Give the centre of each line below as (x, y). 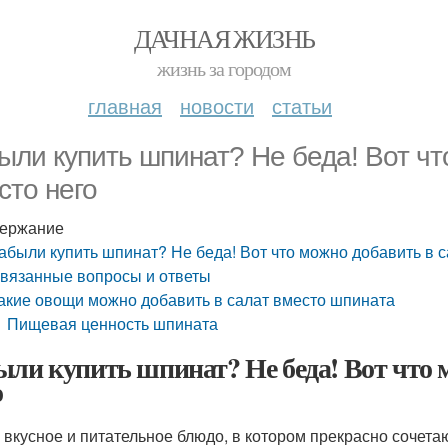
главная (125, 105)
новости (217, 105)
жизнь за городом (224, 68)
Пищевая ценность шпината (113, 323)
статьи (302, 105)
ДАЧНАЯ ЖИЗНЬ (224, 38)
